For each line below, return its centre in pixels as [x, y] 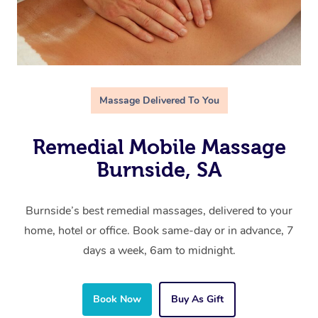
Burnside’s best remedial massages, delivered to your [159, 211]
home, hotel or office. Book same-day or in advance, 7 [159, 231]
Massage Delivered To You [159, 101]
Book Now [117, 300]
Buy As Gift [197, 300]
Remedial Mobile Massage [159, 147]
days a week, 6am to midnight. [159, 251]
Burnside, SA [159, 170]
